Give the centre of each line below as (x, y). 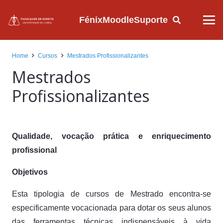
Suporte (151, 20)
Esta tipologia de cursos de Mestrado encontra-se (111, 194)
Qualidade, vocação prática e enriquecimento (111, 136)
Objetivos (30, 172)
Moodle (118, 20)
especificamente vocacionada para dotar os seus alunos (111, 208)
